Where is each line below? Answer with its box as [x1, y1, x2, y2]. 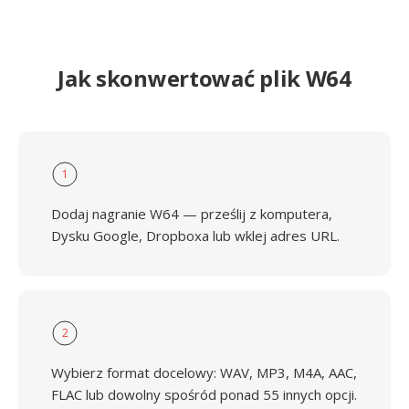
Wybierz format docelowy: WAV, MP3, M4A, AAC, [51, 363, 357, 382]
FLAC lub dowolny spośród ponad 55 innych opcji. [51, 385, 357, 404]
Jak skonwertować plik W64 [58, 63, 351, 93]
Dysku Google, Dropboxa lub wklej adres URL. [51, 226, 340, 245]
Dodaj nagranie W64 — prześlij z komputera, [51, 204, 332, 223]
